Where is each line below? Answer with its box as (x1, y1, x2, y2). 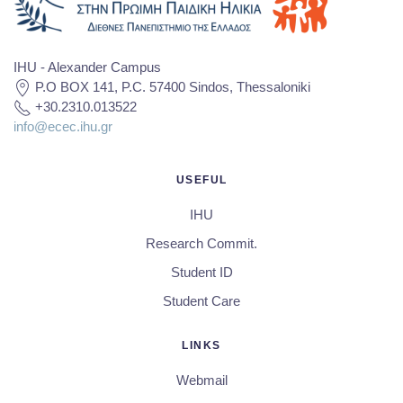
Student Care (163, 293, 240, 309)
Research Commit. (146, 236, 257, 252)
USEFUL (175, 174, 228, 187)
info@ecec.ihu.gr (13, 119, 112, 135)
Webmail (175, 372, 228, 389)
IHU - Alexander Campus (13, 59, 161, 76)
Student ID (170, 264, 233, 281)
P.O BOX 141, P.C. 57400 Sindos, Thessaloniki (31, 79, 310, 95)
